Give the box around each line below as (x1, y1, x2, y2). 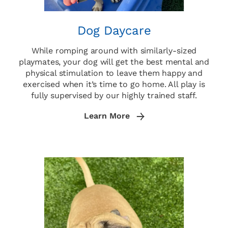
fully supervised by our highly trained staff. (31, 91, 197, 101)
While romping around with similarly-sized (31, 46, 197, 56)
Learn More (83, 111, 132, 121)
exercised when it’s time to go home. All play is (23, 79, 205, 90)
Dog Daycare (77, 23, 151, 38)
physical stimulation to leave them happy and (25, 68, 203, 78)
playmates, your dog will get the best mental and (18, 57, 210, 67)
